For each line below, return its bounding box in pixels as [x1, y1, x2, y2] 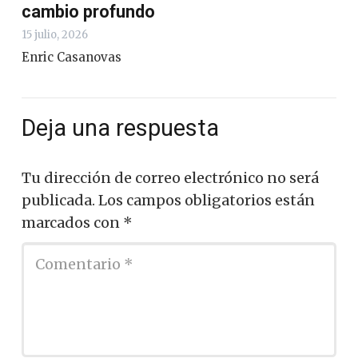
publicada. [22, 190, 95, 209]
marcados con [22, 213, 123, 232]
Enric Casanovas [22, 49, 121, 65]
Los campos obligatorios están [98, 190, 315, 209]
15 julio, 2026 [22, 27, 88, 42]
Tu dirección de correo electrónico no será [22, 168, 319, 187]
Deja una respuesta [22, 113, 225, 141]
